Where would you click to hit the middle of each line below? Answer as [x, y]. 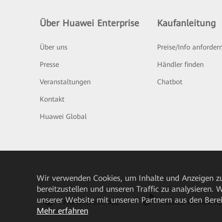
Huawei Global [63, 116]
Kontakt [52, 99]
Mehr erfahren [62, 211]
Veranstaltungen [65, 82]
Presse [49, 64]
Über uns [54, 47]
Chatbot [169, 82]
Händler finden [180, 64]
